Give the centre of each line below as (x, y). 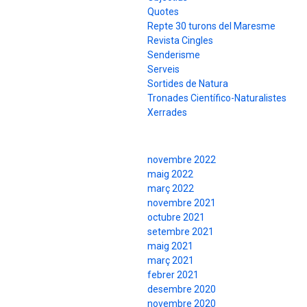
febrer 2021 (173, 275)
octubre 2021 (176, 218)
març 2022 (171, 189)
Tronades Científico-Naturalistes (217, 98)
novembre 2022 (182, 160)
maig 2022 (170, 174)
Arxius (127, 130)
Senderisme (174, 54)
